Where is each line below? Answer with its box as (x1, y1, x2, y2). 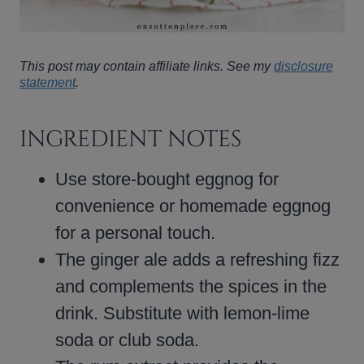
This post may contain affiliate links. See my (19, 58, 274, 73)
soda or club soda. (55, 329, 199, 350)
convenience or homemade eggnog (55, 195, 331, 216)
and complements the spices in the (55, 275, 327, 297)
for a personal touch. (55, 222, 215, 243)
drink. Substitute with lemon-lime (55, 302, 310, 323)
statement (19, 75, 76, 89)
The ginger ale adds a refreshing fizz (55, 249, 340, 270)
